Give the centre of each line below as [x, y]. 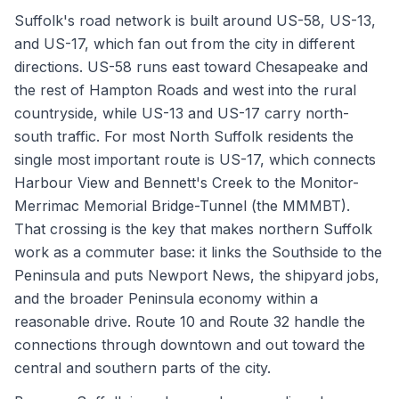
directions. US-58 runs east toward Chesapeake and [191, 67]
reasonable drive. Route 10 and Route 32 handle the [190, 322]
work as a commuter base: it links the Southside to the [198, 252]
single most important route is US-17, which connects [195, 159]
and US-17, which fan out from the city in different [184, 44]
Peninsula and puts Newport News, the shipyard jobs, [197, 275]
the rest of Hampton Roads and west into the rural [185, 90]
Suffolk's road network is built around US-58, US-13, [195, 20]
